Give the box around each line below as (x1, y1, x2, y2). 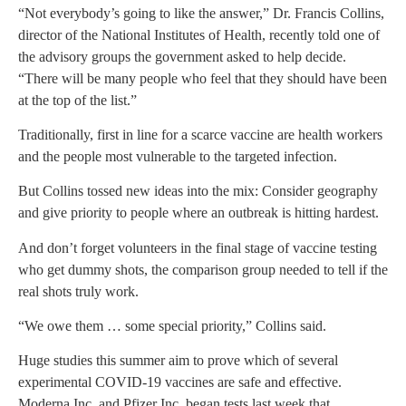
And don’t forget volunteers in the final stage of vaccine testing (18, 239, 377, 256)
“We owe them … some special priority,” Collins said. (18, 318, 326, 334)
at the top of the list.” (18, 92, 137, 108)
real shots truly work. (18, 283, 139, 299)
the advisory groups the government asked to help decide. (18, 48, 346, 64)
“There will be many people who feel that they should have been (18, 70, 387, 86)
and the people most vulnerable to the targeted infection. (18, 148, 337, 164)
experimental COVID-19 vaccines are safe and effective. (18, 374, 342, 391)
